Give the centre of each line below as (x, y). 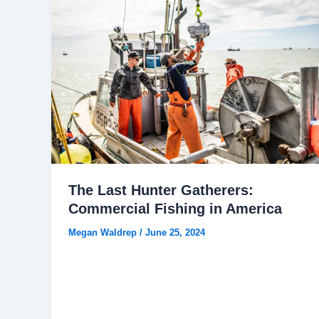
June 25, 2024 (175, 233)
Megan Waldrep (104, 233)
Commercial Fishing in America (175, 209)
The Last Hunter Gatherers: (161, 190)
